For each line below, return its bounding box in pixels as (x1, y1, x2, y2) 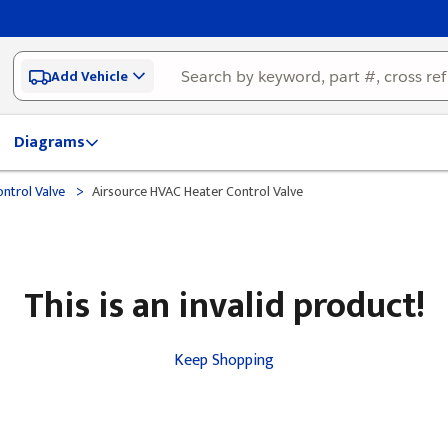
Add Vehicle (51, 64, 129, 88)
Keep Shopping (174, 347, 274, 374)
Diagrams (14, 129, 85, 156)
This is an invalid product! (23, 276, 425, 336)
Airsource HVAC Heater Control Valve (92, 180, 303, 203)
